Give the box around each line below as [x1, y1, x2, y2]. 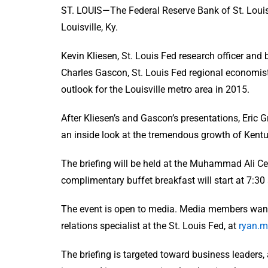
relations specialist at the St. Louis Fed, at [61, 220, 239, 232]
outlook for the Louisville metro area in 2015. [61, 83, 249, 95]
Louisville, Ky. [61, 21, 118, 33]
